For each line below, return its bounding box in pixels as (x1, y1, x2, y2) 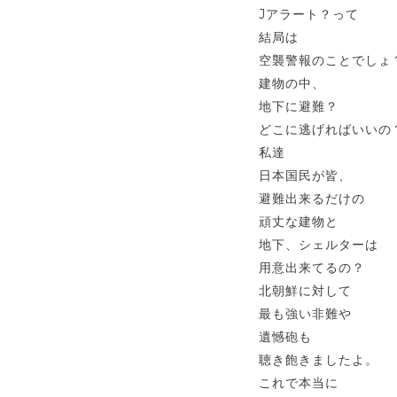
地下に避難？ (259, 98, 339, 114)
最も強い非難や (259, 306, 352, 322)
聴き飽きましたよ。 (259, 352, 378, 368)
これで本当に (259, 375, 339, 391)
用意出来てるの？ (259, 260, 365, 276)
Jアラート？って (259, 6, 359, 22)
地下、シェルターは (259, 237, 378, 253)
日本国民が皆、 (259, 167, 352, 183)
